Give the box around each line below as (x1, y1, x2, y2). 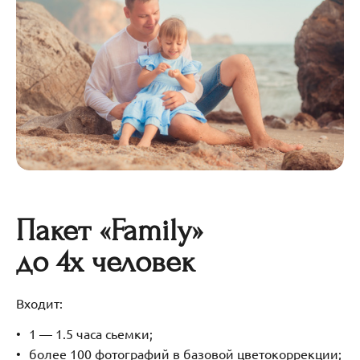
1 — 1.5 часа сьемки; (29, 325, 153, 342)
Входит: (16, 294, 63, 311)
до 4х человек (16, 244, 195, 280)
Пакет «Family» (16, 213, 211, 249)
